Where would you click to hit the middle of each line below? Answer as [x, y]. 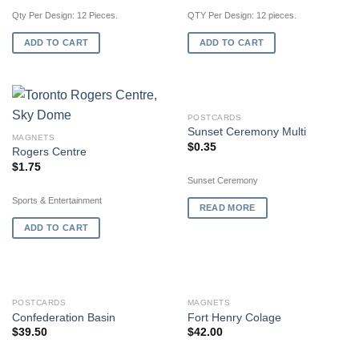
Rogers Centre [49, 152]
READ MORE [227, 208]
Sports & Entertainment [56, 201]
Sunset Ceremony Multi [246, 132]
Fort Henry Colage [234, 317]
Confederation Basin [63, 317]
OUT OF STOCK [267, 119]
